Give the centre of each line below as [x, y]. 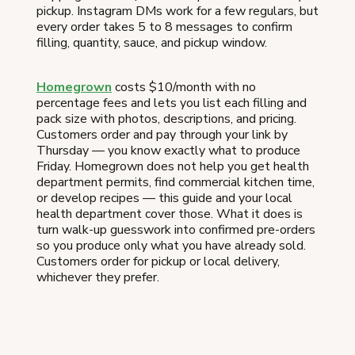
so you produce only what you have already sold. [171, 245]
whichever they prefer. [98, 277]
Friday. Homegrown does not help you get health [173, 166]
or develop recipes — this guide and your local [164, 198]
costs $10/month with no [184, 87]
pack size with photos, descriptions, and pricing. [166, 118]
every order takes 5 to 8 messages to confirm [164, 27]
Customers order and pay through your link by [162, 134]
